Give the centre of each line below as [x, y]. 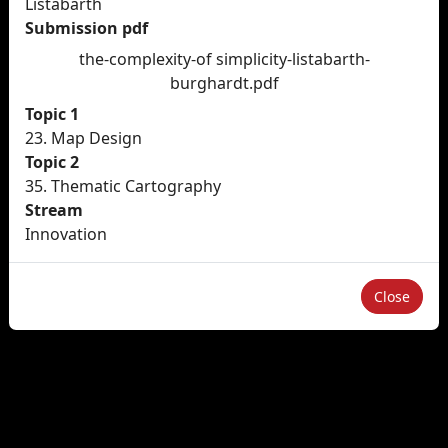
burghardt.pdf [224, 83]
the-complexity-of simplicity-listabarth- [224, 59]
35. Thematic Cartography [123, 186]
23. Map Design [83, 138]
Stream [54, 210]
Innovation [66, 234]
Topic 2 [52, 162]
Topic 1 [52, 114]
